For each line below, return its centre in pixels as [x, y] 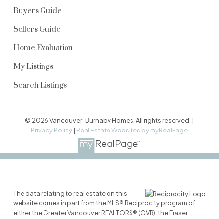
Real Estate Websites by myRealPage [132, 130]
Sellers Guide [37, 29]
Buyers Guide [37, 11]
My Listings [33, 66]
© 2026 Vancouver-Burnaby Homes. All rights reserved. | [109, 120]
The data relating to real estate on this [70, 193]
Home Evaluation [43, 48]
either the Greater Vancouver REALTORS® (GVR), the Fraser [100, 213]
